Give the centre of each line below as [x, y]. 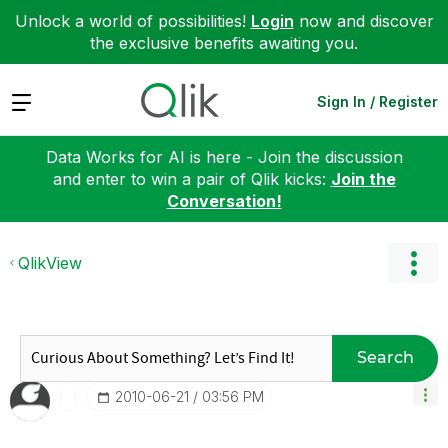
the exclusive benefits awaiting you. [224, 43]
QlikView [50, 262]
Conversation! [224, 200]
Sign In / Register [377, 101]
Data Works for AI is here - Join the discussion [224, 156]
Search [385, 357]
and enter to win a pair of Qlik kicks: [191, 178]
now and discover [363, 21]
